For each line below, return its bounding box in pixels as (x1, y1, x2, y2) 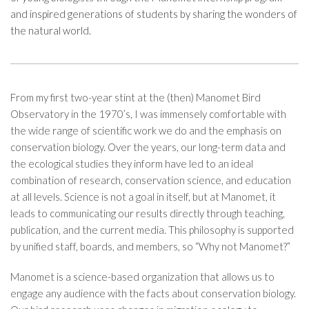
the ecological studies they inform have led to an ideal (10, 157, 253, 170)
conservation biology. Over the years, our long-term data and (10, 140, 286, 153)
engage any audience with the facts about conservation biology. (10, 286, 296, 299)
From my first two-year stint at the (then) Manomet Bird (10, 90, 261, 103)
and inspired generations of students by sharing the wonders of (10, 7, 297, 20)
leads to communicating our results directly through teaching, (10, 206, 285, 219)
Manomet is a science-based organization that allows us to (10, 270, 275, 283)
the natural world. (10, 23, 91, 37)
